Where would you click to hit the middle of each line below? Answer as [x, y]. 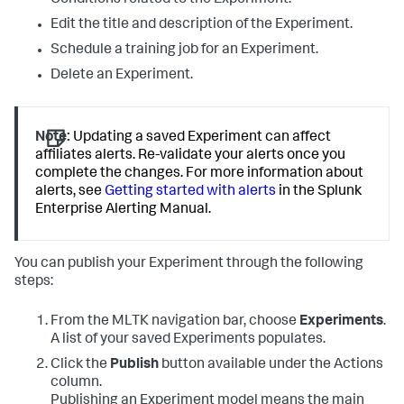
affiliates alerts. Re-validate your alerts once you [191, 156]
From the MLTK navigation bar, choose [175, 321]
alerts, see [70, 193]
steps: [34, 282]
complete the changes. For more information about [200, 174]
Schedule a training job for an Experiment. [184, 51]
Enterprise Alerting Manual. [124, 211]
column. [76, 383]
